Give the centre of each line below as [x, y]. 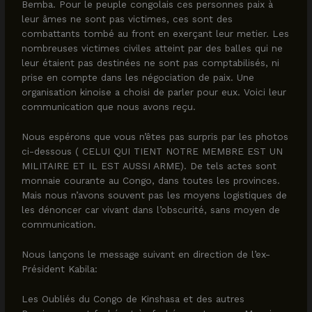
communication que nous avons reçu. [109, 107]
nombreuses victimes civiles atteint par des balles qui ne [153, 48]
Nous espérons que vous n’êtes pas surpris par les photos [155, 136]
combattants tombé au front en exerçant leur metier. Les [156, 33]
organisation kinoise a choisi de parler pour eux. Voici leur [154, 92]
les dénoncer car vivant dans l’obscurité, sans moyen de [151, 209]
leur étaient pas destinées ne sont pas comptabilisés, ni [151, 63]
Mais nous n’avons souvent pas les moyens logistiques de [155, 195]
